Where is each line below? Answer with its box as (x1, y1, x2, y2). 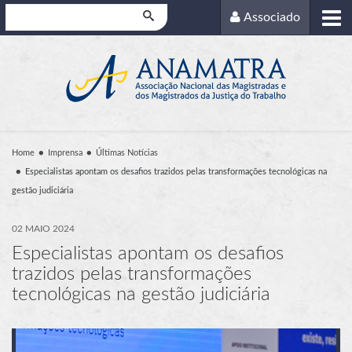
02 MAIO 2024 (12, 223, 75, 233)
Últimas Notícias (96, 148, 158, 157)
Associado (244, 11, 301, 24)
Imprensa (48, 148, 82, 157)
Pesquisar (5, 6, 50, 18)
